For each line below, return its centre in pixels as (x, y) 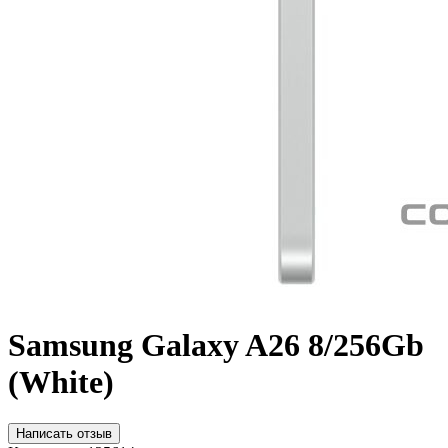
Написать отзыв (64, 433)
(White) (61, 382)
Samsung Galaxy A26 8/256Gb (216, 345)
